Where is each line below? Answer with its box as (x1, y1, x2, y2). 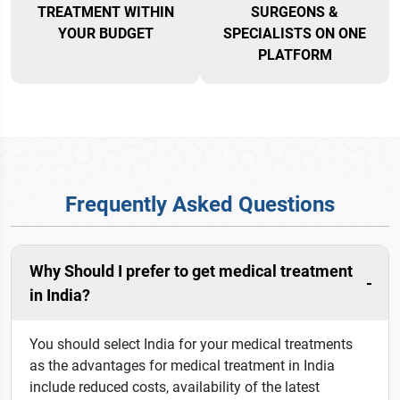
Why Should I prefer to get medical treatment (29, 261, 353, 280)
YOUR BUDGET (57, 24, 154, 42)
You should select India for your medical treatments (29, 335, 353, 353)
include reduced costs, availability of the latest (29, 378, 320, 396)
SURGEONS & (251, 3, 338, 21)
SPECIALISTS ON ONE (223, 24, 366, 42)
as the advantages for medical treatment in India (29, 356, 335, 374)
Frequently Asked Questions (65, 191, 335, 217)
